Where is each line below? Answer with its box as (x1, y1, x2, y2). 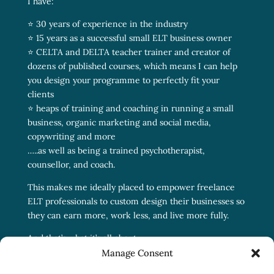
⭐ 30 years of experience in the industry (27, 18, 188, 30)
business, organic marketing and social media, (27, 117, 211, 128)
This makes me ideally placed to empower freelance (27, 182, 235, 193)
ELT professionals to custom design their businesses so (27, 196, 245, 207)
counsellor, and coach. (27, 159, 115, 171)
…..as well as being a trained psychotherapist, (27, 145, 205, 157)
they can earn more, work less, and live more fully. (27, 210, 229, 221)
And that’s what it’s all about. (27, 232, 138, 244)
